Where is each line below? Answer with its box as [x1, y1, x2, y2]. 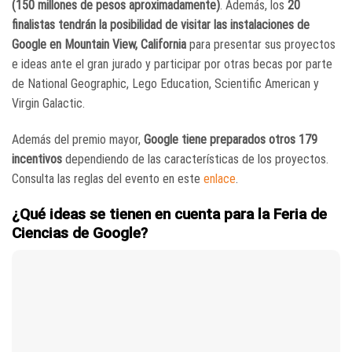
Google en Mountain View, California [12, 37, 186, 52]
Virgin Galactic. [12, 96, 85, 111]
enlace [203, 170, 236, 186]
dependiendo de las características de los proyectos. [62, 151, 328, 167]
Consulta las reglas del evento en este [12, 170, 203, 186]
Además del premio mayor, [12, 131, 141, 147]
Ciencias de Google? [12, 223, 148, 242]
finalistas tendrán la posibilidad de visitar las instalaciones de [12, 17, 310, 32]
